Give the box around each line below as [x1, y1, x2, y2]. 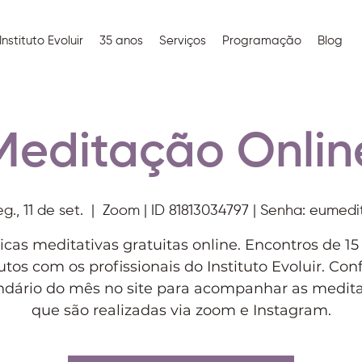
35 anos [99, 35, 143, 47]
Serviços [158, 35, 206, 47]
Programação [221, 35, 301, 47]
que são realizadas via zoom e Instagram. [31, 301, 331, 319]
